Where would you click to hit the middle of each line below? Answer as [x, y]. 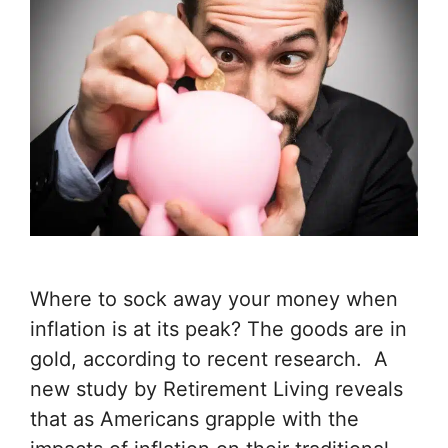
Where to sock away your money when [214, 299]
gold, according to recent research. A [209, 359]
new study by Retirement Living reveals [216, 389]
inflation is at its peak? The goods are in [218, 329]
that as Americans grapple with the [194, 419]
